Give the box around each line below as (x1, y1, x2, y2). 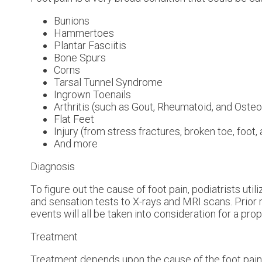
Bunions (54, 14, 89, 27)
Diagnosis (30, 160, 75, 173)
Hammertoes (54, 26, 114, 39)
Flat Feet (54, 112, 94, 125)
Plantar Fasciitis (54, 39, 126, 51)
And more (54, 137, 98, 150)
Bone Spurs (54, 51, 106, 64)
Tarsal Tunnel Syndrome (54, 75, 163, 88)
